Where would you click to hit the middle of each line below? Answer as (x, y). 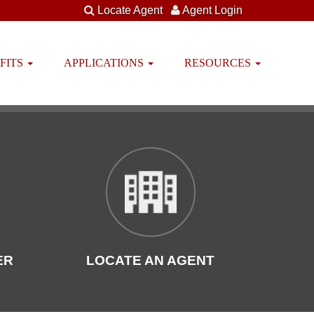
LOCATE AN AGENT (151, 260)
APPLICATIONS (105, 63)
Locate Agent (130, 10)
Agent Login (212, 10)
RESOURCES (219, 63)
